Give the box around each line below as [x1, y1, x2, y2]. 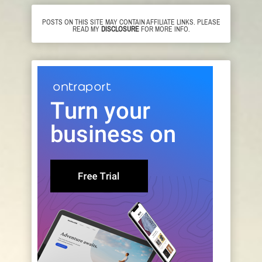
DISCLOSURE [101, 25, 139, 33]
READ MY [72, 25, 101, 33]
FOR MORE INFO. [139, 25, 190, 33]
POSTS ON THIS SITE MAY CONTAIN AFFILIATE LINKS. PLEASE [42, 18, 220, 26]
